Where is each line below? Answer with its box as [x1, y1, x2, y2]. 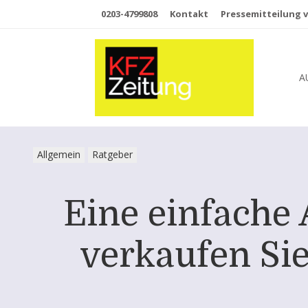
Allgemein [37, 148, 80, 162]
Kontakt [170, 8, 208, 20]
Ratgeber [92, 148, 133, 162]
